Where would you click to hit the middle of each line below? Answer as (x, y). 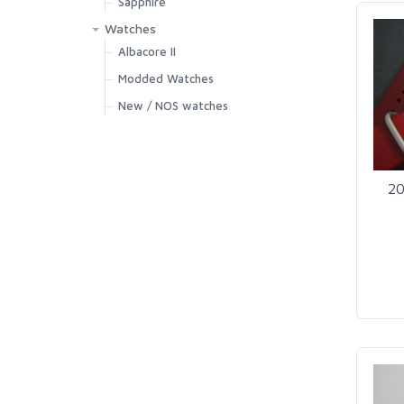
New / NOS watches (173, 106)
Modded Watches (166, 78)
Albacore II (147, 51)
